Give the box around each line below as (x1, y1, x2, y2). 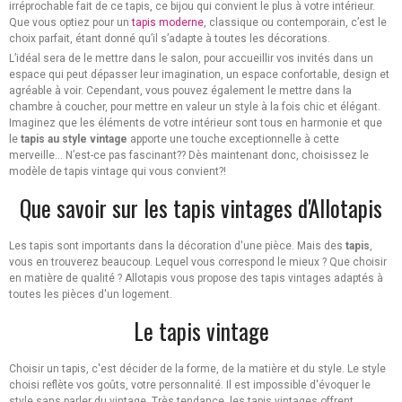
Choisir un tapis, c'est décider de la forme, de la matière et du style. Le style (9, 363, 386, 376)
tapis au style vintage (21, 133, 127, 146)
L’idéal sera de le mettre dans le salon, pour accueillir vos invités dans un (9, 52, 373, 66)
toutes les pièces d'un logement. (9, 288, 172, 301)
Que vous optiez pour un (9, 16, 132, 30)
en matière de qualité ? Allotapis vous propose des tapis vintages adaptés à (9, 272, 383, 285)
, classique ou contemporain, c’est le (204, 16, 387, 30)
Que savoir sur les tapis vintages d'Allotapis (20, 191, 382, 225)
